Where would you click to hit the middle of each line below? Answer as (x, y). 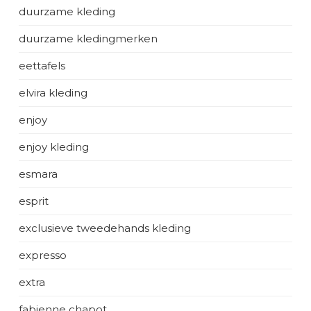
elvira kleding (53, 93)
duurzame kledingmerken (88, 39)
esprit (34, 201)
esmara (38, 174)
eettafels (42, 66)
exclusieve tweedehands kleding (105, 228)
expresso (43, 255)
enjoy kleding (54, 147)
